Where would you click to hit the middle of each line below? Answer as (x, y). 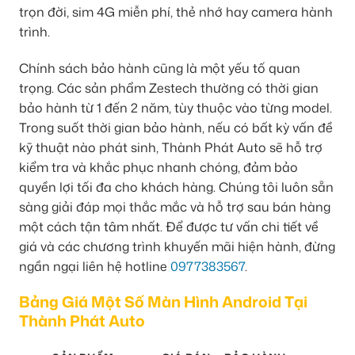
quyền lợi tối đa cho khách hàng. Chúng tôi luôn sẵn (176, 187)
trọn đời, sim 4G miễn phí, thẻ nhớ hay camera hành (176, 11)
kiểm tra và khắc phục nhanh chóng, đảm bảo (158, 167)
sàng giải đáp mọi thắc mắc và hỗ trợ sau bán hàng (175, 206)
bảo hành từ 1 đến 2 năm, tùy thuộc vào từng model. (176, 107)
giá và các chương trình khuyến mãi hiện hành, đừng (177, 246)
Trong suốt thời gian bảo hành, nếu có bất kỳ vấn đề (176, 127)
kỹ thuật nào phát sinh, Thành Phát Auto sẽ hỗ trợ (171, 147)
